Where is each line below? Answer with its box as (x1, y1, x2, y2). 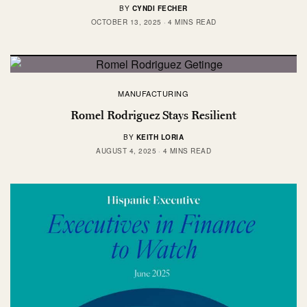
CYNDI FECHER (132, 3, 188, 13)
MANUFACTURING (118, 87, 189, 99)
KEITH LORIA (136, 132, 184, 142)
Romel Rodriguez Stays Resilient (71, 108, 236, 122)
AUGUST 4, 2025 (96, 145, 156, 156)
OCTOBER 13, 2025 (90, 16, 162, 27)
